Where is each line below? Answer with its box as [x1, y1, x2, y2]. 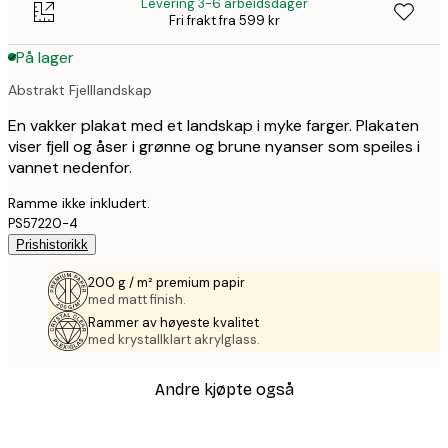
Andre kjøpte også [154, 380, 294, 400]
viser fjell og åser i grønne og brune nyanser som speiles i [8, 135, 420, 157]
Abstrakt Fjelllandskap [8, 80, 152, 99]
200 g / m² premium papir [88, 273, 245, 291]
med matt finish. [88, 290, 186, 308]
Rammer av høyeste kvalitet [88, 313, 259, 331]
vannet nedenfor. [8, 156, 132, 178]
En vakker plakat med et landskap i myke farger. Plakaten [8, 114, 419, 136]
